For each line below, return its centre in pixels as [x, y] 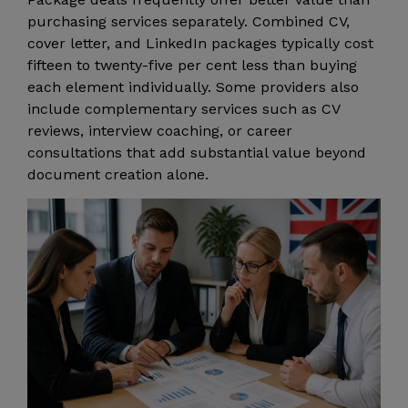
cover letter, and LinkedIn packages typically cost [200, 43]
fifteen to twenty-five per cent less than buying [192, 65]
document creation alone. [118, 174]
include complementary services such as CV [184, 108]
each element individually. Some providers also [193, 87]
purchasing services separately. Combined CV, [189, 21]
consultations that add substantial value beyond [197, 152]
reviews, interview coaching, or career [160, 130]
